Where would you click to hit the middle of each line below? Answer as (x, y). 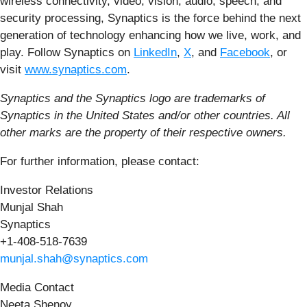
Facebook (245, 53)
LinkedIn (155, 53)
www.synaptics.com (76, 70)
